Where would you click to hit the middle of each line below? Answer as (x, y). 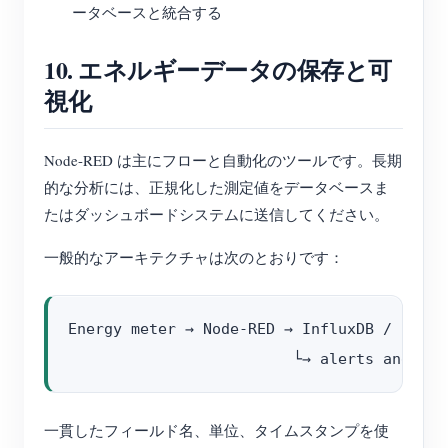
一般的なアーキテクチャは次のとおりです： (194, 257)
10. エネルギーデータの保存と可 (218, 69)
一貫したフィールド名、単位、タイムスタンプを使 (216, 430)
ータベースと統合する (147, 12)
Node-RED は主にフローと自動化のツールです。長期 (223, 160)
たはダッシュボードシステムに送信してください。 (216, 214)
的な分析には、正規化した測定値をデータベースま (216, 187)
